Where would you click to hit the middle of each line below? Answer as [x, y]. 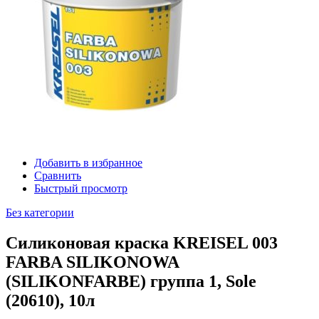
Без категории [40, 212]
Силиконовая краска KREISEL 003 [142, 242]
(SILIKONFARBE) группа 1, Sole [131, 281]
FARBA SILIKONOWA [92, 262]
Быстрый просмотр [81, 188]
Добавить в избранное [88, 162]
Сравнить [58, 175]
